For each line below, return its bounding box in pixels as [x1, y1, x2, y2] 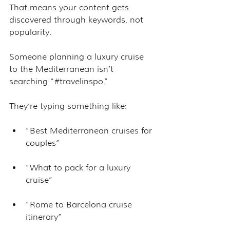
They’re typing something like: [9, 101, 127, 111]
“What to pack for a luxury [26, 162, 133, 172]
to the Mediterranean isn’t [9, 64, 116, 74]
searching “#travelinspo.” [9, 76, 111, 86]
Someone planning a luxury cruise [9, 51, 146, 62]
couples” [26, 138, 60, 148]
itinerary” [26, 212, 62, 222]
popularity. [9, 27, 51, 37]
